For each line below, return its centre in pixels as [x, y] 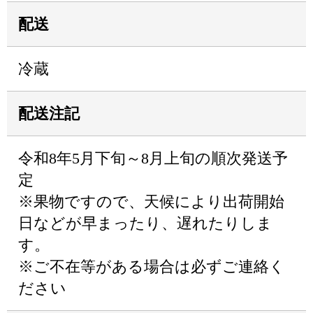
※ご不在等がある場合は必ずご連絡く [152, 267]
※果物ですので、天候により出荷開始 [151, 202]
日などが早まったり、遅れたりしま [145, 223]
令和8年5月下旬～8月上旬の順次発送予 [153, 158]
